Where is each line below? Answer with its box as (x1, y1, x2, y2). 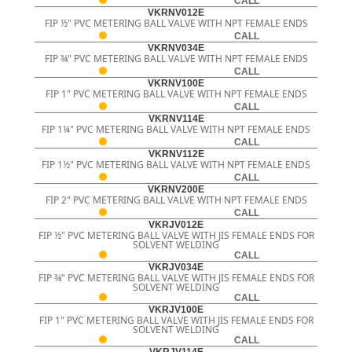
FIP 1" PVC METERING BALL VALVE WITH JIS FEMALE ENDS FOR (38, 313, 313, 328)
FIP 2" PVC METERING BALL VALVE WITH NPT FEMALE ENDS (45, 193, 307, 207)
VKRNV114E (148, 113, 204, 125)
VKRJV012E (148, 219, 203, 231)
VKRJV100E (148, 304, 203, 316)
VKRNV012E (148, 7, 204, 19)
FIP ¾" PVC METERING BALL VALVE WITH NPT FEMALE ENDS (44, 52, 308, 66)
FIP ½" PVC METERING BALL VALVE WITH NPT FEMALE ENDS (44, 16, 308, 31)
